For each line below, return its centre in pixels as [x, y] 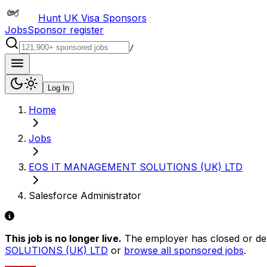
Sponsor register [66, 30]
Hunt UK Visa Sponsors [92, 18]
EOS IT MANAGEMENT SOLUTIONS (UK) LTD [136, 167]
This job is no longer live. [63, 238]
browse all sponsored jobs [184, 250]
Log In [58, 88]
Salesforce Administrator [85, 195]
